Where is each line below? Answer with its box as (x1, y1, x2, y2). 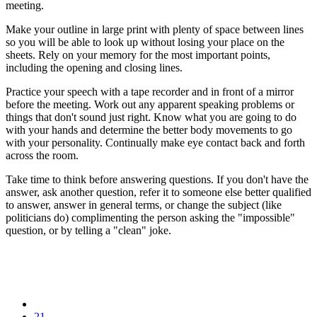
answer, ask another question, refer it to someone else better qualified (6, 185, 311, 198)
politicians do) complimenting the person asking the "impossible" (6, 211, 295, 224)
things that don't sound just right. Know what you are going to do (6, 110, 296, 123)
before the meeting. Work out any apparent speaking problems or (6, 98, 294, 110)
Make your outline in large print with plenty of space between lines (6, 23, 304, 35)
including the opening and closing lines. (6, 61, 183, 74)
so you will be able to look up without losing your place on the (6, 35, 284, 48)
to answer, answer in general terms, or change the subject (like (6, 198, 282, 211)
